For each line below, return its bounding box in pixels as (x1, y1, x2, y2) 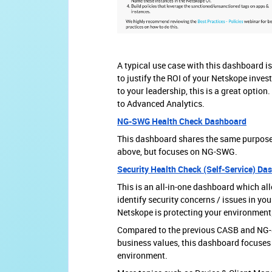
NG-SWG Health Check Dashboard (117, 115, 246, 127)
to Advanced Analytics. (117, 97, 205, 109)
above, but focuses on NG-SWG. (117, 145, 239, 157)
